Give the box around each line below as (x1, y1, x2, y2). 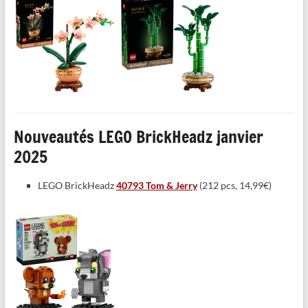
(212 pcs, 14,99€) (197, 179, 272, 192)
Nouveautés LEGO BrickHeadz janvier (13, 125, 263, 149)
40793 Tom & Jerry (115, 179, 197, 192)
